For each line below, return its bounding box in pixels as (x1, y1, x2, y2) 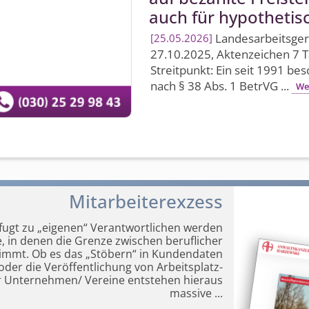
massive (170, 286, 212, 301)
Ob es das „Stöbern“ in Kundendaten (29, 246, 223, 262)
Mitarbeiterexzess (69, 190, 223, 215)
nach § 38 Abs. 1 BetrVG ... (150, 78, 292, 94)
